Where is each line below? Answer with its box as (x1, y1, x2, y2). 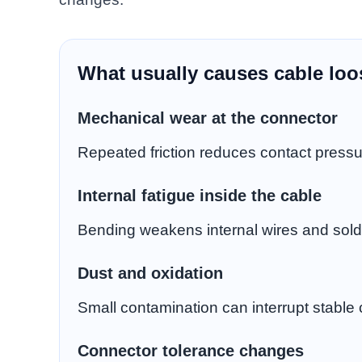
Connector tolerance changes (77, 342, 304, 360)
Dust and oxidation (77, 264, 223, 283)
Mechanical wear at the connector (77, 109, 338, 128)
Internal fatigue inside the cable (77, 187, 322, 205)
